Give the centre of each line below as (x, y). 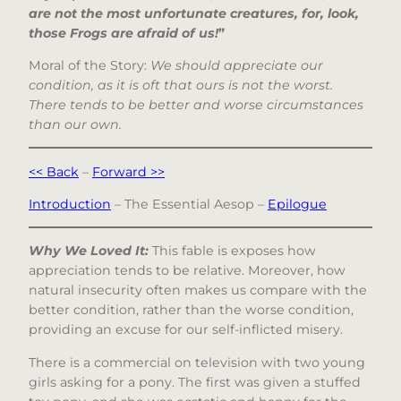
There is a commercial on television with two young (197, 362)
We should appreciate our (237, 66)
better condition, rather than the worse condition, (191, 310)
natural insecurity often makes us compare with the (198, 290)
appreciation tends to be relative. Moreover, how (187, 271)
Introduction (70, 204)
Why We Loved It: (90, 251)
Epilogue (297, 204)
